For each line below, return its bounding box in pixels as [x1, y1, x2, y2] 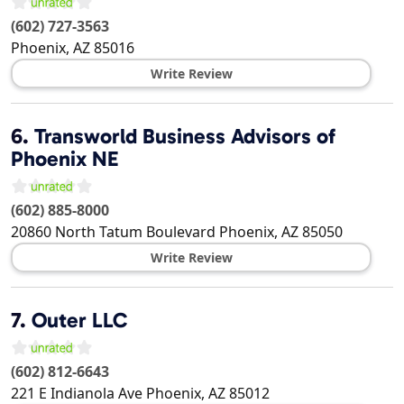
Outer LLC [32, 308, 127, 334]
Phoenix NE [11, 146, 119, 172]
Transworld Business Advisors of [34, 124, 335, 150]
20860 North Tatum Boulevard [11, 222, 216, 243]
